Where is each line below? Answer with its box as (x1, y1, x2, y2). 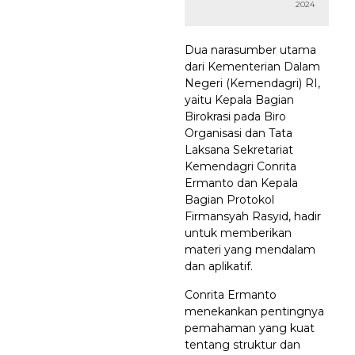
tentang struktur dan (185, 338, 300, 352)
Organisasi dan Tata (185, 126, 292, 140)
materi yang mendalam (185, 242, 315, 257)
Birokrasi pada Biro (185, 109, 286, 124)
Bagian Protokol (185, 193, 274, 207)
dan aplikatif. (185, 259, 253, 273)
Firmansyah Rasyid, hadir (185, 209, 321, 223)
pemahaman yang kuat (185, 321, 315, 335)
